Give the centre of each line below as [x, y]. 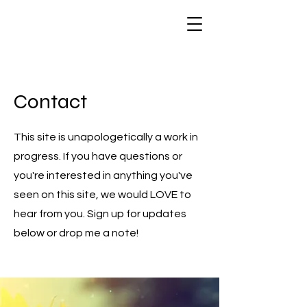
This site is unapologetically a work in [106, 137]
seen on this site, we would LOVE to [102, 195]
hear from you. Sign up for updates [100, 214]
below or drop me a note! [76, 233]
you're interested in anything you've [103, 175]
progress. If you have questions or [98, 156]
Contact [50, 101]
